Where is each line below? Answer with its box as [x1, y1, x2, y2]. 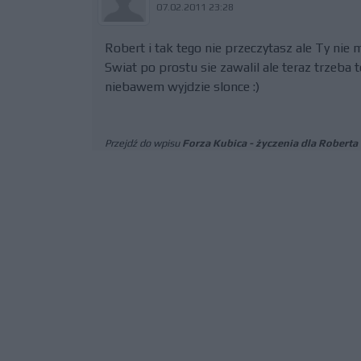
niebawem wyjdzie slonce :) [105, 79, 259, 94]
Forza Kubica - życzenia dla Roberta [182, 137, 358, 149]
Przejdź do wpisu [105, 137, 182, 149]
